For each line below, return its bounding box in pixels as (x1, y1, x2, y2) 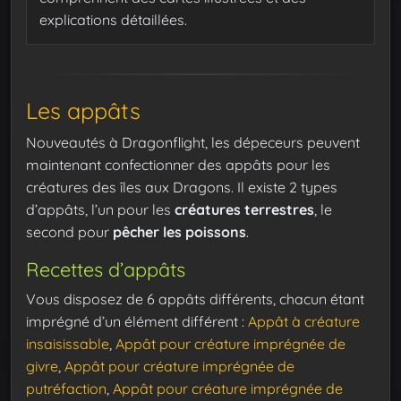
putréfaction (26, 380, 107, 398)
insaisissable (26, 335, 109, 354)
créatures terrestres (175, 200, 314, 219)
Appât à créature (248, 312, 360, 331)
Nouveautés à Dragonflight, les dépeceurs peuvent (26, 133, 360, 152)
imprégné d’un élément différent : (26, 312, 248, 331)
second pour (26, 223, 113, 242)
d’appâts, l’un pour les (26, 200, 175, 219)
